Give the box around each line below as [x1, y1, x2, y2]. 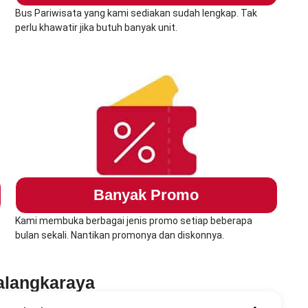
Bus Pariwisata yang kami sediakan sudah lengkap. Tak [14, 8, 257, 19]
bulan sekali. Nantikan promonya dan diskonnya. [14, 230, 224, 241]
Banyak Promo [93, 186, 199, 204]
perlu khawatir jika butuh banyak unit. [14, 22, 177, 34]
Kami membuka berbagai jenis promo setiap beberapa [14, 215, 252, 227]
